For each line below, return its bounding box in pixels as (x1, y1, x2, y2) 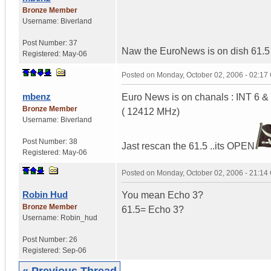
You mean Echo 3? (122, 189, 203, 200)
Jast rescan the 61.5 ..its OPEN (122, 140, 255, 151)
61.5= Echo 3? (122, 204, 184, 215)
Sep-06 (62, 246, 87, 255)
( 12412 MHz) (122, 106, 180, 117)
